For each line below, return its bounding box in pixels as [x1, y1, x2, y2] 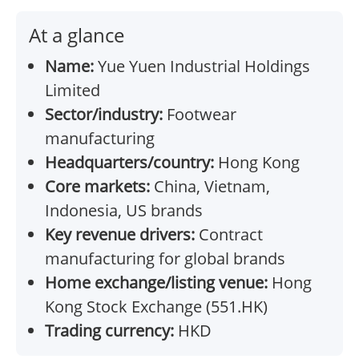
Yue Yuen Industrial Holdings [94, 55, 310, 78]
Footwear [163, 103, 236, 126]
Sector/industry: [45, 103, 163, 126]
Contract [195, 224, 263, 246]
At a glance [29, 22, 124, 49]
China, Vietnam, [150, 175, 270, 198]
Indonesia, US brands [45, 200, 203, 222]
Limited [45, 79, 100, 102]
